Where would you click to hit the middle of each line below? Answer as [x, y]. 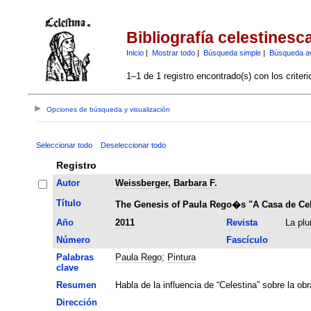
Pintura [181, 257]
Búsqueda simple [232, 52]
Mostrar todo [173, 52]
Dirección [76, 302]
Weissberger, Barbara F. [166, 183]
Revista [242, 222]
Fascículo [247, 239]
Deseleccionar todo [133, 145]
